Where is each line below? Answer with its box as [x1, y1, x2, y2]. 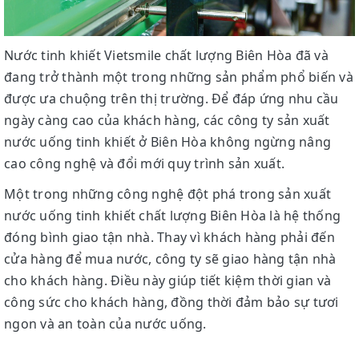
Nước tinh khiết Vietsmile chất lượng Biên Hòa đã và [4, 46, 329, 64]
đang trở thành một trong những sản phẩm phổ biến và [4, 67, 353, 86]
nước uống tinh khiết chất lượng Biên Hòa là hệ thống [4, 206, 341, 224]
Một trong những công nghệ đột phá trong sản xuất [4, 184, 331, 203]
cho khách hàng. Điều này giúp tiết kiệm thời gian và [4, 271, 331, 289]
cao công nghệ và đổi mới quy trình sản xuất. [4, 154, 284, 172]
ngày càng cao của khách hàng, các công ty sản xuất [4, 111, 330, 129]
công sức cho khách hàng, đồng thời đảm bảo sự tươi [4, 292, 339, 311]
